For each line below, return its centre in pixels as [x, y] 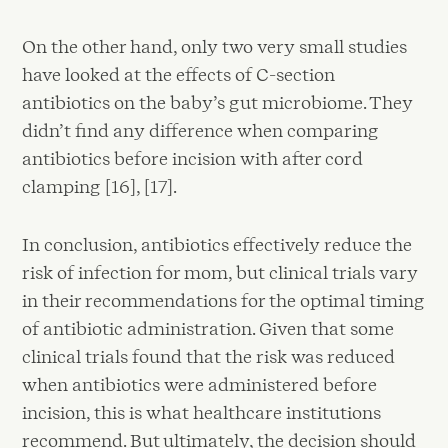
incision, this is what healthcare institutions [202, 412]
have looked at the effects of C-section [179, 75]
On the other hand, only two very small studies [215, 47]
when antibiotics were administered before [200, 384]
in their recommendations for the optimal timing [224, 300]
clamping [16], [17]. [100, 187]
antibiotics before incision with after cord [193, 159]
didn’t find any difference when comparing [201, 131]
